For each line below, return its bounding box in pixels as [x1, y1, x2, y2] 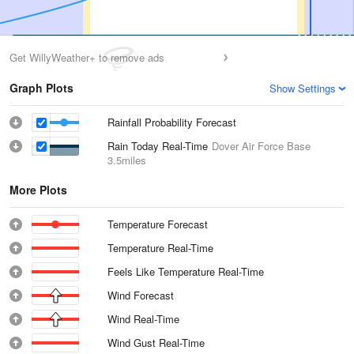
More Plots [9, 182, 67, 198]
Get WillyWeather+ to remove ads [9, 50, 164, 65]
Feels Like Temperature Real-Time [107, 264, 265, 279]
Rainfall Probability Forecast [107, 115, 236, 130]
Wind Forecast [107, 288, 174, 303]
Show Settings [269, 81, 336, 96]
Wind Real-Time [107, 311, 180, 326]
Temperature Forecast [107, 217, 208, 232]
